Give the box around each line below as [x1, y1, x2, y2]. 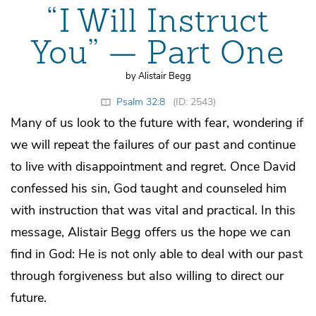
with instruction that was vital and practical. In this [11, 201, 296, 219]
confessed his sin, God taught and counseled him [11, 179, 286, 197]
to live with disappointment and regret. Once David [11, 157, 296, 175]
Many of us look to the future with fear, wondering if [11, 114, 303, 131]
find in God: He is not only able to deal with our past [11, 245, 303, 262]
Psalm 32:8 [116, 95, 165, 109]
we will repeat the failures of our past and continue [11, 135, 296, 153]
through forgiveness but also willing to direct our [11, 267, 284, 284]
